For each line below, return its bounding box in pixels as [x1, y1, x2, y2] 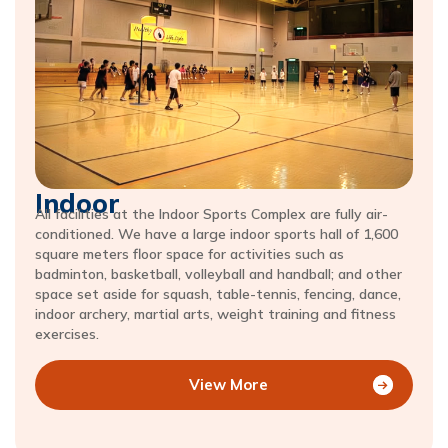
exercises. [35, 324, 99, 343]
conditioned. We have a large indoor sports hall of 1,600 [35, 224, 398, 243]
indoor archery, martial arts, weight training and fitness [35, 304, 396, 323]
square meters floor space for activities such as [35, 244, 344, 263]
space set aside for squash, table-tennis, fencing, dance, [35, 284, 401, 303]
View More [188, 375, 268, 394]
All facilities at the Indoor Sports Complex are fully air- [35, 204, 388, 223]
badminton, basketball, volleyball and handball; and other [35, 264, 402, 283]
